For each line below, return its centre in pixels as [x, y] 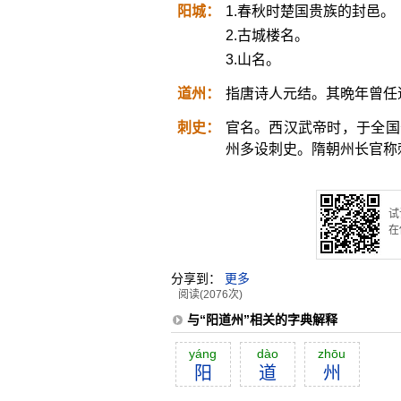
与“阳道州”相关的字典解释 [262, 320]
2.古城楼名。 [267, 35]
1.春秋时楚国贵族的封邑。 [310, 11]
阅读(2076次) [210, 294]
